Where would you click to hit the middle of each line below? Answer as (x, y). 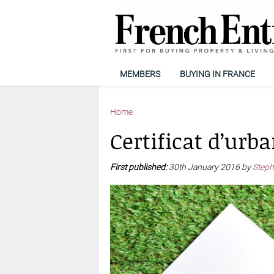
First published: (139, 167)
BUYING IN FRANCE (217, 74)
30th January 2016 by (210, 167)
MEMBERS (140, 74)
